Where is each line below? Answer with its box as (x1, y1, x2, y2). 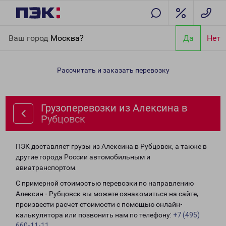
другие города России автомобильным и (16, 153, 150, 161)
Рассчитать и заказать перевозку (56, 66, 169, 74)
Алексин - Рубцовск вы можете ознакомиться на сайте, (16, 190, 198, 198)
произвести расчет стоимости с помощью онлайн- (16, 200, 183, 208)
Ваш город (9, 33, 50, 43)
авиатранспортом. (16, 163, 77, 172)
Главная (8, 27, 35, 35)
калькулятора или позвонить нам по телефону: (16, 211, 173, 219)
